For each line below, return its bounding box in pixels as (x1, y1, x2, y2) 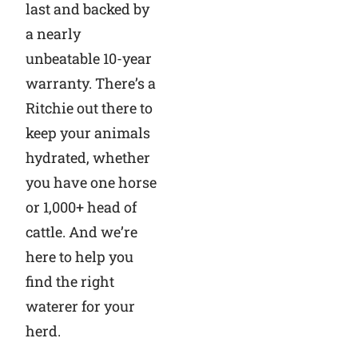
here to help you (25, 246, 133, 266)
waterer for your (25, 296, 135, 316)
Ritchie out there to (25, 97, 153, 117)
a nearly (25, 23, 81, 43)
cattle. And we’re (25, 221, 137, 241)
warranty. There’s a (25, 73, 156, 93)
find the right (25, 271, 114, 291)
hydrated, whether (25, 147, 150, 167)
